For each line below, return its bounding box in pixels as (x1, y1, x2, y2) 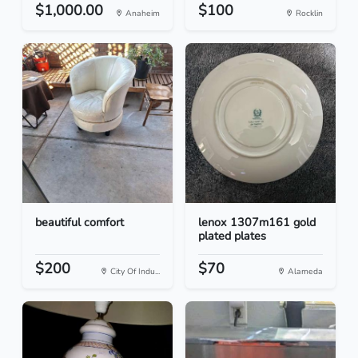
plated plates (198, 228, 266, 245)
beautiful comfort (35, 214, 124, 231)
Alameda (285, 265, 323, 278)
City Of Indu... (108, 265, 160, 278)
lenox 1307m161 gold (198, 214, 316, 231)
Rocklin (293, 7, 323, 20)
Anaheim (123, 7, 160, 20)
